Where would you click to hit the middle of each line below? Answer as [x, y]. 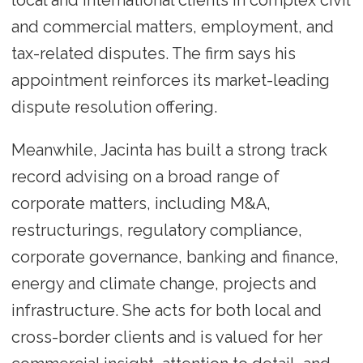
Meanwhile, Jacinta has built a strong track [169, 150]
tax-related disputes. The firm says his [153, 54]
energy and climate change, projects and [164, 284]
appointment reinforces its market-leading [170, 81]
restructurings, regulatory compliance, [156, 231]
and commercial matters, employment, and [172, 27]
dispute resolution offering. [114, 107]
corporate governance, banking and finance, [175, 257]
